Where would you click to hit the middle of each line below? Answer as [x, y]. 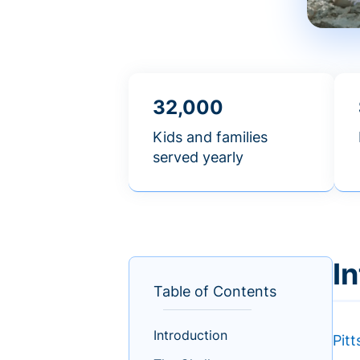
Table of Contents [215, 292]
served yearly [198, 157]
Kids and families [210, 137]
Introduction [190, 335]
